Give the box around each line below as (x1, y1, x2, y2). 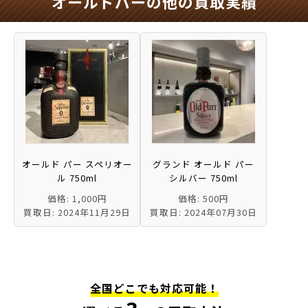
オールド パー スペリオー (21, 157, 133, 170)
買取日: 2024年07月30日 (150, 206, 257, 219)
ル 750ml (57, 171, 97, 184)
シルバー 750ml (169, 171, 238, 184)
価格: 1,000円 (47, 192, 107, 205)
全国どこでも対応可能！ (89, 280, 219, 296)
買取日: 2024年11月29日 (23, 206, 131, 219)
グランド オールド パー (153, 157, 254, 170)
